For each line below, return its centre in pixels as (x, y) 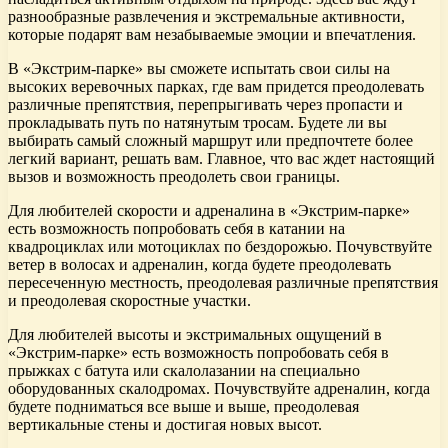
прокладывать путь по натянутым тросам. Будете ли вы (197, 123)
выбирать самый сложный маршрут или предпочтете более (210, 141)
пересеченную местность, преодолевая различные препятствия (223, 283)
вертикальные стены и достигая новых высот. (165, 425)
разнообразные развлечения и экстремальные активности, (206, 17)
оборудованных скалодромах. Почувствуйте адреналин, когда (219, 389)
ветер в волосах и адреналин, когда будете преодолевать (199, 265)
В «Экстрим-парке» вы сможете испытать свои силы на (199, 69)
